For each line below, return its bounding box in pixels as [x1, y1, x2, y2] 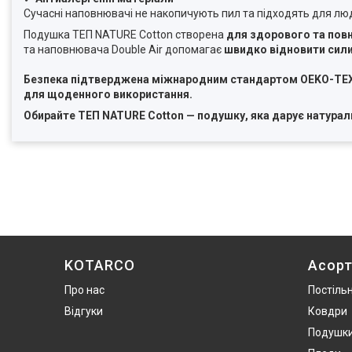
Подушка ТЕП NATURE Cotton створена [24, 28, 226, 42]
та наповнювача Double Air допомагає [24, 43, 224, 57]
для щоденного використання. [24, 88, 192, 101]
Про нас [64, 284, 104, 297]
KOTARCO [64, 257, 135, 274]
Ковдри [308, 305, 347, 318]
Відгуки [64, 305, 103, 318]
